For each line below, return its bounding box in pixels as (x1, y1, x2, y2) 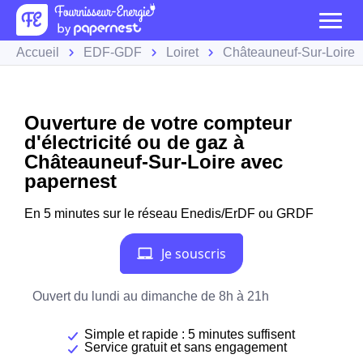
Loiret (166, 45, 199, 59)
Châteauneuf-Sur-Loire (223, 45, 355, 59)
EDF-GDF (83, 45, 142, 59)
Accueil (16, 45, 59, 59)
